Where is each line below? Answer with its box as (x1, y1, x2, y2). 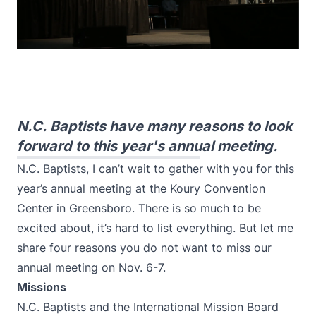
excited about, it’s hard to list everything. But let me (17, 221, 293, 235)
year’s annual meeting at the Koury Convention (17, 181, 265, 195)
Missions (17, 280, 66, 294)
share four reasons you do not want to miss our (17, 241, 272, 255)
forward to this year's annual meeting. (17, 138, 278, 154)
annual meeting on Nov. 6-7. (17, 260, 166, 274)
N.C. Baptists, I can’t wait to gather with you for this (17, 162, 294, 176)
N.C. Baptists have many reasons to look (17, 118, 293, 135)
